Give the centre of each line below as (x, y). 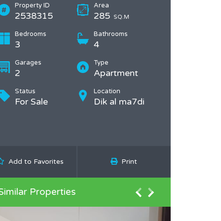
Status (25, 91)
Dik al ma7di (119, 102)
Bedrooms (31, 34)
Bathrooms (111, 34)
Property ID (32, 5)
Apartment (116, 73)
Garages (28, 63)
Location (107, 91)
